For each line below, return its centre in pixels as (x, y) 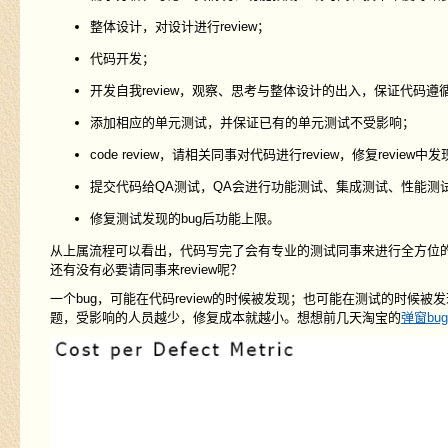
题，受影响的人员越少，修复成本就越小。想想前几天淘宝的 (225, 317)
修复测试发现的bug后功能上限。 (184, 218)
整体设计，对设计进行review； (179, 26)
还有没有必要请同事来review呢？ (146, 269)
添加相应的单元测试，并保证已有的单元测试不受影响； (252, 122)
